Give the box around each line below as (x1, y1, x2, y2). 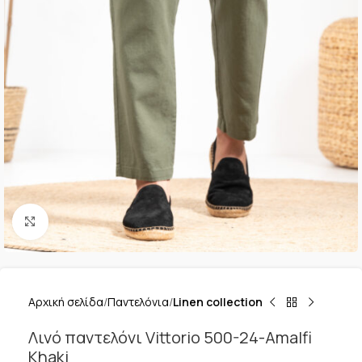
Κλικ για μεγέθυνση (48, 214, 146, 229)
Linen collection (173, 294, 263, 309)
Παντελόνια (107, 294, 169, 309)
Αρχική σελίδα (28, 294, 103, 309)
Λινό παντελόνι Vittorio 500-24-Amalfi (28, 326, 312, 348)
